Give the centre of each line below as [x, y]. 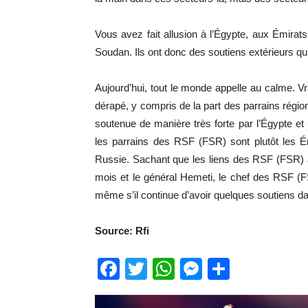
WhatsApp [225, 269]
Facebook [168, 269]
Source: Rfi [122, 231]
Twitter [180, 269]
